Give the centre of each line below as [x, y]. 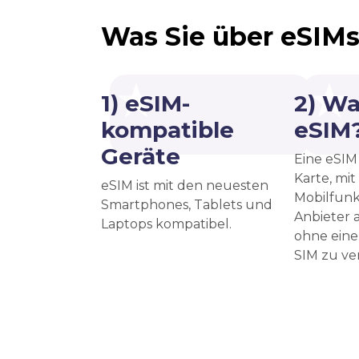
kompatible [167, 129]
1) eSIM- [145, 103]
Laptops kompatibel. [166, 224]
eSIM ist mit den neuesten [185, 185]
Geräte [141, 156]
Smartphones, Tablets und [187, 204]
